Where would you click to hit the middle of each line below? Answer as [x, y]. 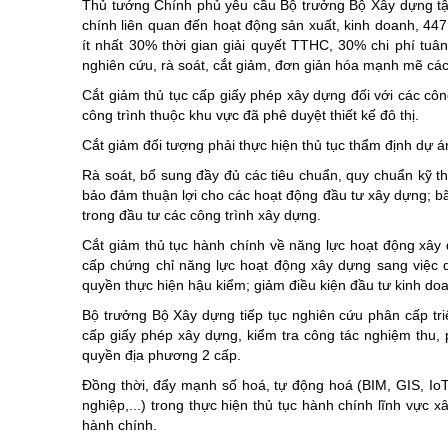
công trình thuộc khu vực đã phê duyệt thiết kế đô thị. [250, 115]
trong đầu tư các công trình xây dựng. [201, 215]
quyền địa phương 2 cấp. [161, 355]
